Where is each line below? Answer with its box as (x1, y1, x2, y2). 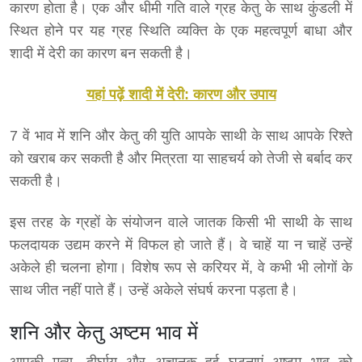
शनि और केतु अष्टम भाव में (10, 321, 198, 344)
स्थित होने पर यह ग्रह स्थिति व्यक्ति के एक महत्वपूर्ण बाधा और (10, 23, 352, 40)
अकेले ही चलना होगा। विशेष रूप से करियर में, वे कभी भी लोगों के (10, 259, 352, 276)
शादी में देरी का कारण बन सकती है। (10, 45, 192, 62)
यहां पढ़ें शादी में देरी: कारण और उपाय (86, 86, 276, 103)
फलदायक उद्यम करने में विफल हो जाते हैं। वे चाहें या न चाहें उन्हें (10, 237, 352, 254)
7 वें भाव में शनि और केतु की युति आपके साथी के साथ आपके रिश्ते (10, 128, 352, 145)
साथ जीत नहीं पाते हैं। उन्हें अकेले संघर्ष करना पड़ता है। (10, 282, 298, 299)
